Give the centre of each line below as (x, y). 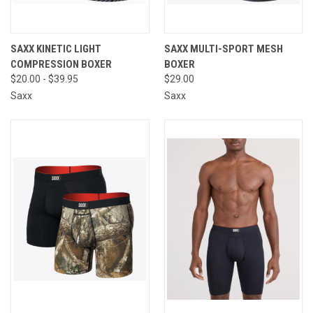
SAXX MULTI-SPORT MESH (223, 49)
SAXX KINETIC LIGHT (56, 49)
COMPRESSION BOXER (61, 64)
